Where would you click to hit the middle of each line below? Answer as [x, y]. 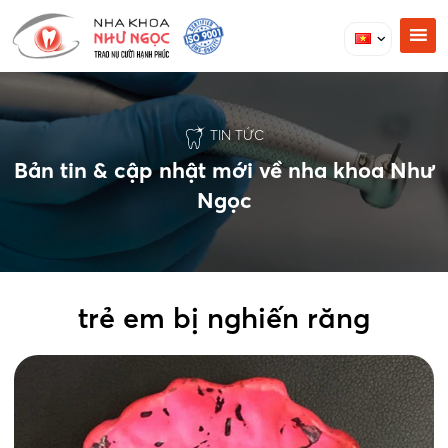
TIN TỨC [237, 134]
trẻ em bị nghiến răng [224, 317]
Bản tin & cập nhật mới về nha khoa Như [224, 169]
